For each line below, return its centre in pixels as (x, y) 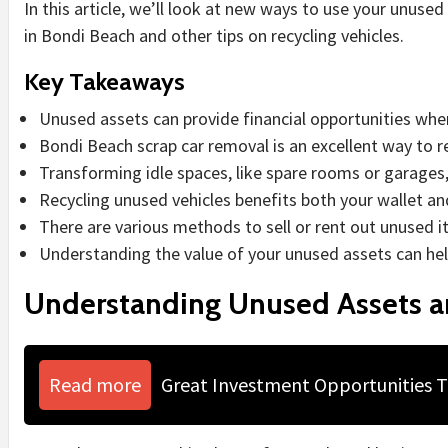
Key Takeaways (104, 81)
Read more (95, 384)
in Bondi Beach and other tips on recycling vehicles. (214, 35)
